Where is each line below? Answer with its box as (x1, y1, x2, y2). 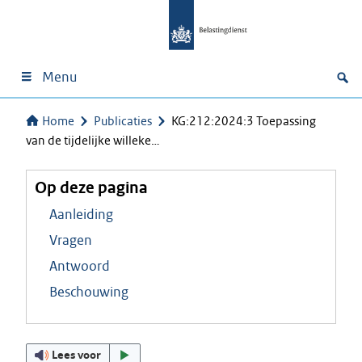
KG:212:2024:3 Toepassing (171, 113, 316, 128)
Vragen (49, 231, 92, 249)
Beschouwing (49, 283, 128, 301)
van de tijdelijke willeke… (26, 133, 160, 148)
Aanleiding (49, 205, 113, 223)
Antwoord (49, 257, 110, 275)
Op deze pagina (35, 177, 148, 198)
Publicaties (94, 113, 152, 128)
